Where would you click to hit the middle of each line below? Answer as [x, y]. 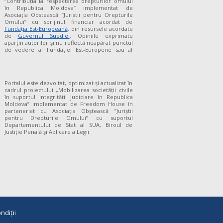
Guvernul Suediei [44, 36]
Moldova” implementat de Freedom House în [68, 104]
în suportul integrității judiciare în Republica [68, 97]
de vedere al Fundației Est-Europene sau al [68, 50]
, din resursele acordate [100, 29]
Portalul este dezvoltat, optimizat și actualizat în [68, 83]
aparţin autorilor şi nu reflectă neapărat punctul [68, 43]
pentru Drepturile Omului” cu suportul [68, 118]
